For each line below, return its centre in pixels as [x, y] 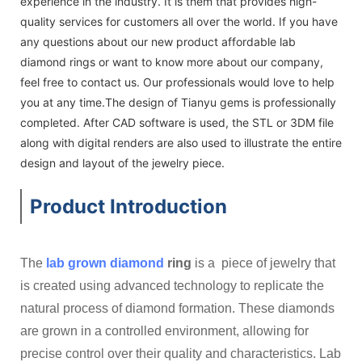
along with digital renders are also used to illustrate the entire [181, 142]
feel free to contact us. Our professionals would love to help [177, 82]
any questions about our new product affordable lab [158, 41]
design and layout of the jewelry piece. [122, 162]
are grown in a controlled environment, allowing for [164, 330]
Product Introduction [128, 206]
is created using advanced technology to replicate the [172, 285]
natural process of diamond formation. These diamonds [177, 308]
